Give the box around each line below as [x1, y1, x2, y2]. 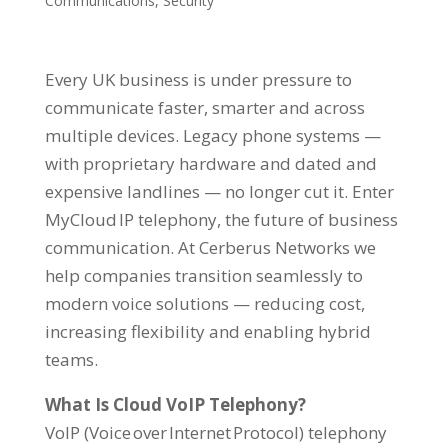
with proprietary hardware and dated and [44, 152, 377, 175]
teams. [44, 348, 98, 371]
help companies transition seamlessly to [44, 264, 363, 287]
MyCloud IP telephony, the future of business [44, 208, 398, 231]
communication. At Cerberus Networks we [44, 236, 376, 259]
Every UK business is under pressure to [44, 68, 352, 91]
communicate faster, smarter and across [44, 96, 365, 119]
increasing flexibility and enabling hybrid [44, 320, 371, 343]
